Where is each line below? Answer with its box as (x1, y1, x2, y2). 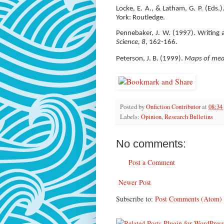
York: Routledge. (116, 13, 165, 21)
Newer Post (118, 177, 151, 187)
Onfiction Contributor (146, 102, 200, 111)
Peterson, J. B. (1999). (116, 55, 184, 63)
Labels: (120, 112, 141, 121)
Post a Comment (128, 157, 175, 167)
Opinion (141, 112, 161, 121)
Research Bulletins (164, 112, 213, 121)
